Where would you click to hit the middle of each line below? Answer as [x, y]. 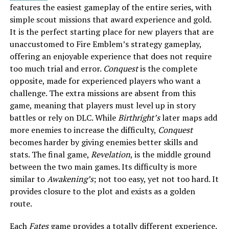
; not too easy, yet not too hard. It [156, 179]
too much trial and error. [56, 68]
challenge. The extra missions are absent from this [102, 93]
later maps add [188, 117]
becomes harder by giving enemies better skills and [104, 142]
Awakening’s [70, 179]
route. [21, 203]
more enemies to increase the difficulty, [84, 130]
